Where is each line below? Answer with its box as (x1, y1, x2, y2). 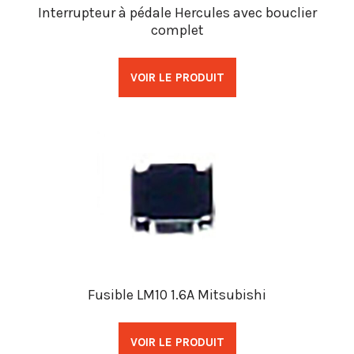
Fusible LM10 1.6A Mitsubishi (88, 286, 266, 304)
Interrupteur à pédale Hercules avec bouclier (37, 4, 317, 22)
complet (150, 21, 204, 40)
